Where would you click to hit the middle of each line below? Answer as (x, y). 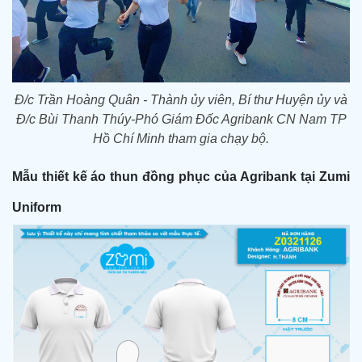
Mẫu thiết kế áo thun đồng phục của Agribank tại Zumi (181, 176)
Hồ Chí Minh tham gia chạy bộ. (181, 138)
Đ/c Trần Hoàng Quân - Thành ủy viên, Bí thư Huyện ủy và (181, 99)
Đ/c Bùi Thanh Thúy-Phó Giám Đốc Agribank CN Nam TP (181, 119)
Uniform (37, 207)
